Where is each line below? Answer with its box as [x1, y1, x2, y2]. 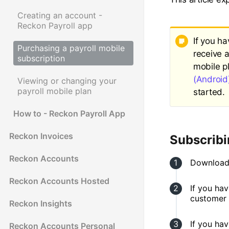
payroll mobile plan [17, 86, 91, 97]
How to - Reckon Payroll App [13, 108, 125, 119]
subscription [17, 53, 65, 64]
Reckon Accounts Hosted [9, 176, 109, 187]
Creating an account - [17, 10, 102, 21]
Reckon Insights [9, 198, 72, 209]
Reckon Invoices [9, 131, 73, 142]
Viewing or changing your [17, 76, 117, 86]
